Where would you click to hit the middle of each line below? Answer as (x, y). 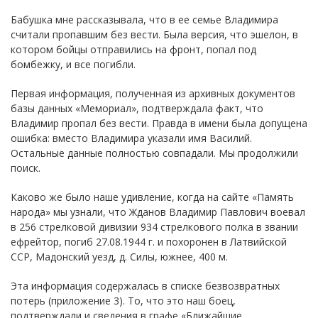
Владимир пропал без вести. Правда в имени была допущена (159, 123)
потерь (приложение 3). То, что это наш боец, (123, 300)
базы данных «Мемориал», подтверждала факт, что (137, 108)
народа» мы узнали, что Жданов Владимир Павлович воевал (158, 212)
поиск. (26, 168)
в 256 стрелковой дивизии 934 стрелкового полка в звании (154, 226)
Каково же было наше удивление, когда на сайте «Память (152, 197)
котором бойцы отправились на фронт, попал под (133, 49)
